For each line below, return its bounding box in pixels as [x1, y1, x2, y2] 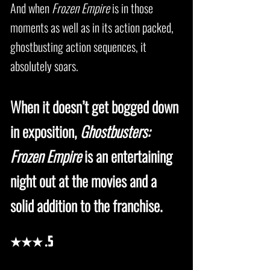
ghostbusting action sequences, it [10, 37, 146, 55]
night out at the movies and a [10, 169, 157, 192]
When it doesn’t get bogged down [10, 95, 178, 118]
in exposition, [10, 120, 80, 142]
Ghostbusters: [80, 120, 150, 142]
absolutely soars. [10, 57, 78, 75]
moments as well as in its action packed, [10, 18, 174, 36]
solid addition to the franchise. [10, 194, 163, 216]
